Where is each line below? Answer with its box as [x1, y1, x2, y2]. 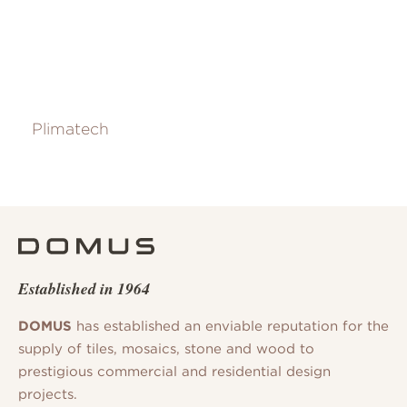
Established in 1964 [18, 276, 150, 300]
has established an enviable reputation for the [72, 318, 389, 334]
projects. [18, 386, 77, 402]
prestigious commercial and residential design [18, 363, 331, 380]
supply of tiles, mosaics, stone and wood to [18, 341, 314, 357]
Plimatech [32, 119, 109, 139]
